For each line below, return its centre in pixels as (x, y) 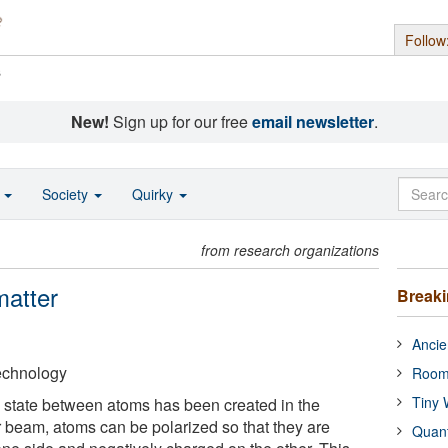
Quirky (154, 194)
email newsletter (312, 121)
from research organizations (290, 250)
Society (67, 194)
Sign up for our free (180, 121)
